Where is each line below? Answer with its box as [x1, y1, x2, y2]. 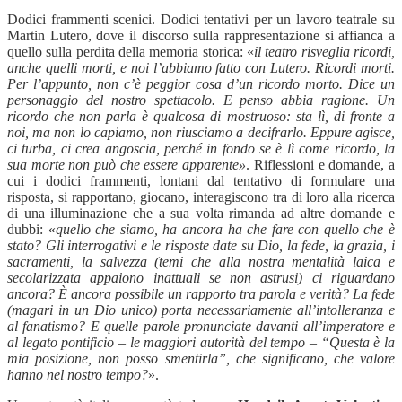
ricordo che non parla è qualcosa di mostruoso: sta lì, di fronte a [7, 108, 395, 124]
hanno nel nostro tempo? [7, 366, 148, 382]
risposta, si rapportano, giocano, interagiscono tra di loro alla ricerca [7, 188, 395, 205]
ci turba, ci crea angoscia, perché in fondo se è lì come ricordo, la [7, 140, 395, 156]
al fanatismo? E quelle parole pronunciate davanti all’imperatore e [7, 318, 395, 334]
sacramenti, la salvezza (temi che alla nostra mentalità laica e [7, 253, 395, 269]
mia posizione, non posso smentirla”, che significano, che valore [7, 350, 395, 366]
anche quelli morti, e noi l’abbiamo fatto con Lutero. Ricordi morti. [7, 59, 395, 75]
